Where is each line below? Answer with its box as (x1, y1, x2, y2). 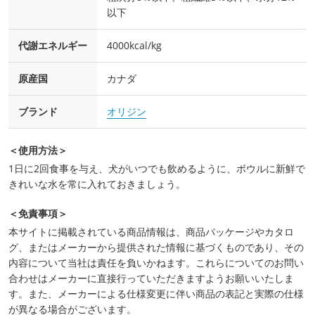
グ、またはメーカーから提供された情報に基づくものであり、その (8, 240, 304, 255)
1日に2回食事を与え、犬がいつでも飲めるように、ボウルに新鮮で (8, 162, 305, 176)
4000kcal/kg (107, 39, 162, 53)
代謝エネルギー (18, 39, 87, 53)
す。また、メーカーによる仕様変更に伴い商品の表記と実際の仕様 (8, 287, 304, 301)
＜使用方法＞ (8, 143, 67, 157)
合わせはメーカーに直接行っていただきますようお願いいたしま (8, 271, 294, 285)
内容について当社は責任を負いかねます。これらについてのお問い (8, 256, 304, 270)
